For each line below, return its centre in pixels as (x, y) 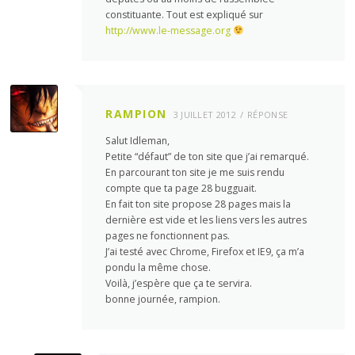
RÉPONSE (268, 115)
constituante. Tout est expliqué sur (185, 14)
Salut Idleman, (138, 141)
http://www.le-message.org (168, 30)
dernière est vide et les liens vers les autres (206, 220)
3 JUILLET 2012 (204, 115)
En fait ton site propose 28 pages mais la (198, 204)
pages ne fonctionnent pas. (168, 236)
